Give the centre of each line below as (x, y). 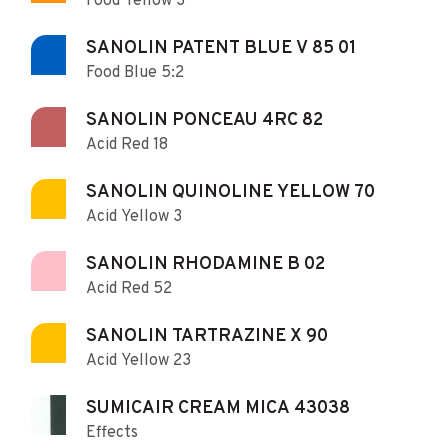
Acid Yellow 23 (138, 360)
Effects (112, 432)
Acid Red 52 (129, 288)
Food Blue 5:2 (135, 72)
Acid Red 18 (127, 144)
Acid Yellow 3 (134, 216)
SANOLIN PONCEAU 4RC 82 (204, 120)
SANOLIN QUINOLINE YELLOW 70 (230, 192)
